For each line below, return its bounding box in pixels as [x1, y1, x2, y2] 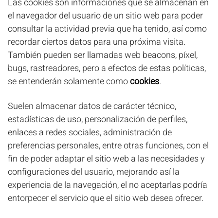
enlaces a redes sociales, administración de [8, 126, 172, 139]
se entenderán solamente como [8, 75, 130, 88]
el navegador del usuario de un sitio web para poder [8, 9, 203, 22]
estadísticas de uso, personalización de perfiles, [8, 113, 187, 126]
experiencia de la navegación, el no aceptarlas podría [8, 179, 207, 192]
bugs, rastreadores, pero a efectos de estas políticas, [8, 62, 206, 75]
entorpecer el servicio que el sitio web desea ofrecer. [8, 192, 203, 205]
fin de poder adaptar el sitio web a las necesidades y [8, 152, 205, 165]
